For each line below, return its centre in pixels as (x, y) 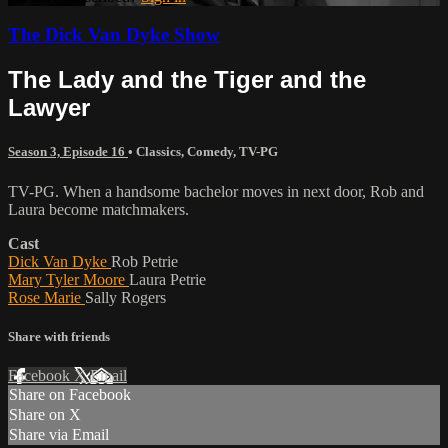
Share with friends (59, 336)
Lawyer (49, 108)
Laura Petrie (167, 279)
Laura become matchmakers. (98, 209)
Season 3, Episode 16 (68, 152)
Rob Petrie (144, 261)
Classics (158, 152)
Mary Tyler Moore (68, 279)
